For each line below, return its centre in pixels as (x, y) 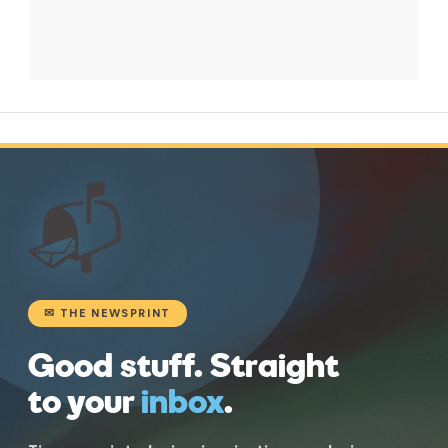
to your (84, 400)
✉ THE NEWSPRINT (107, 312)
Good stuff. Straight (183, 364)
